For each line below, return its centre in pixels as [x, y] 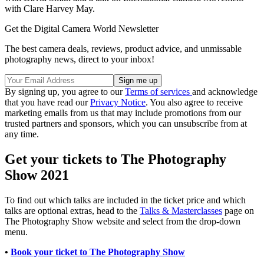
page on [238, 211]
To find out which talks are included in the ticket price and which [125, 200]
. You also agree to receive [194, 103]
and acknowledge [225, 92]
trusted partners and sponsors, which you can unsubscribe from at [126, 124]
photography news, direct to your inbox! [80, 60]
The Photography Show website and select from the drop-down [123, 222]
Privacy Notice [118, 103]
